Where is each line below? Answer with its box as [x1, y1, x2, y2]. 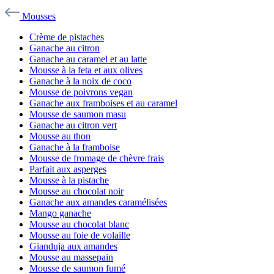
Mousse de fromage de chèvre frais [29, 153, 164, 163]
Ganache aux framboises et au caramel [29, 98, 177, 108]
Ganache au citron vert [29, 120, 117, 130]
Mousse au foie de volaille [29, 230, 130, 240]
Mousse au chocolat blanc [29, 219, 129, 229]
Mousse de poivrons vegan [29, 87, 133, 97]
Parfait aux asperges [29, 164, 106, 174]
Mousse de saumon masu [29, 109, 126, 119]
